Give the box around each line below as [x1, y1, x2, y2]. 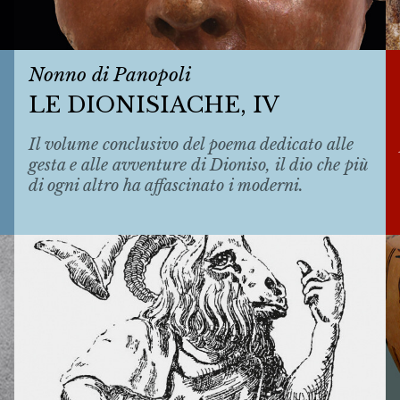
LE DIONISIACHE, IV [28, 91, 279, 120]
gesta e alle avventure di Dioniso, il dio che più [28, 154, 368, 175]
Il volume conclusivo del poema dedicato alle [28, 134, 354, 154]
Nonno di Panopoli [28, 62, 191, 87]
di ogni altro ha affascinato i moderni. [28, 175, 304, 196]
